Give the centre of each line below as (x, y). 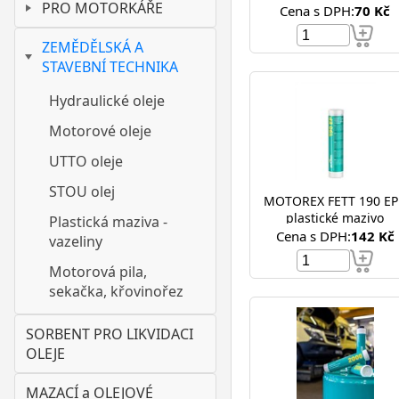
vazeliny (76, 241)
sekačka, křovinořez (116, 291)
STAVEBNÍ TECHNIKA (110, 67)
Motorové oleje (100, 131)
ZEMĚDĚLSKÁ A (93, 47)
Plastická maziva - (108, 222)
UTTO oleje (86, 161)
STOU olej (82, 191)
